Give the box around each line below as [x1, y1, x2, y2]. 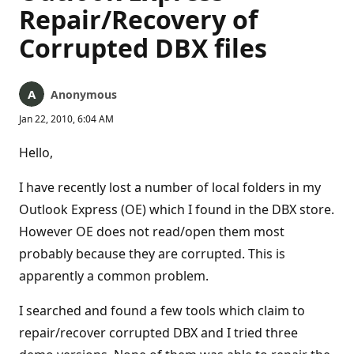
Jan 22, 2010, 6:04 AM [19, 112, 114, 126]
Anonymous [51, 87, 117, 102]
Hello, [19, 144, 53, 161]
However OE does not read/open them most [19, 223, 284, 240]
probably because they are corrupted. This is [19, 245, 285, 262]
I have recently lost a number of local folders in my [19, 179, 321, 196]
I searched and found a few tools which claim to [19, 302, 305, 319]
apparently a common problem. [19, 267, 209, 284]
